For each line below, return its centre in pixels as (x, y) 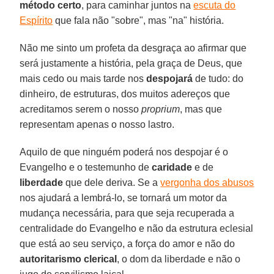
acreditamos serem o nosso (81, 109)
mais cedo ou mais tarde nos (83, 78)
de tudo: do (218, 78)
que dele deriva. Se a (112, 182)
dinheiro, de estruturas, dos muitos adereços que (125, 94)
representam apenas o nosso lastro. (97, 124)
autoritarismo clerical (68, 259)
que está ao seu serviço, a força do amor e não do (128, 243)
